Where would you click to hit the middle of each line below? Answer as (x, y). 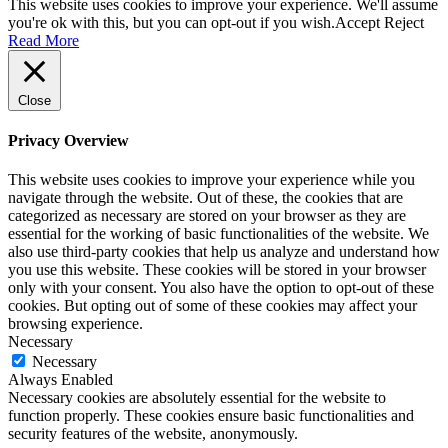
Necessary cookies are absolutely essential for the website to (197, 398)
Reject (404, 22)
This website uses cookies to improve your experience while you (211, 180)
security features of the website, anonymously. (153, 434)
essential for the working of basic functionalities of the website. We (218, 234)
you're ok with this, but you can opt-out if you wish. (171, 22)
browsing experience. (75, 324)
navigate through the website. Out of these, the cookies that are (205, 198)
